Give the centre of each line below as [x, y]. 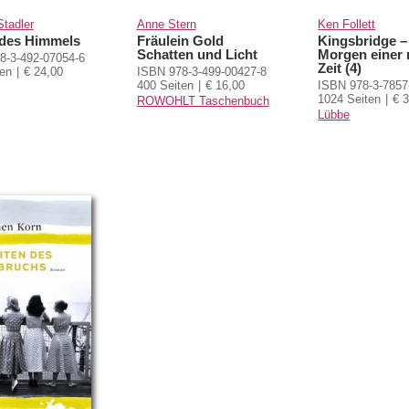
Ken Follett [347, 24]
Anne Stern [166, 24]
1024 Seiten [350, 99]
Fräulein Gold [180, 40]
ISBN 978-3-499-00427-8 [201, 71]
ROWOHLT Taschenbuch [203, 100]
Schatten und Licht [197, 54]
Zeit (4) [340, 68]
